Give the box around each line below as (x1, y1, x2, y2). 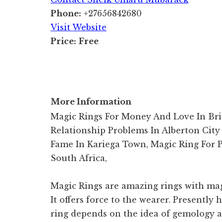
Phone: (51, 8, 81, 18)
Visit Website (51, 22, 107, 32)
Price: (51, 36, 76, 46)
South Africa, (51, 153, 107, 163)
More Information (51, 96, 131, 107)
